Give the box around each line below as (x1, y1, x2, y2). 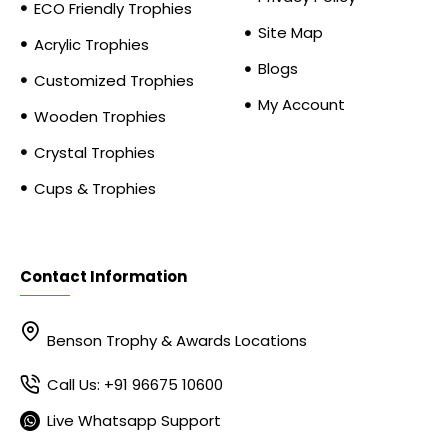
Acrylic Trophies (34, 33, 149, 55)
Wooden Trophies (34, 105, 166, 127)
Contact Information (20, 266, 187, 287)
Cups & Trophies (34, 177, 156, 199)
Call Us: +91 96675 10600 (47, 374, 223, 395)
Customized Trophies (34, 69, 194, 91)
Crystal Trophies (34, 141, 155, 163)
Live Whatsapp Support (47, 410, 221, 431)
